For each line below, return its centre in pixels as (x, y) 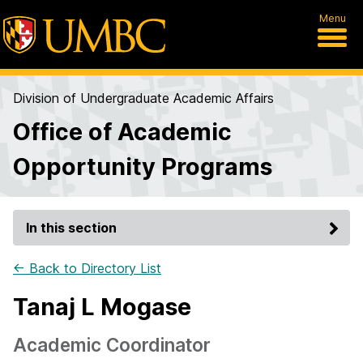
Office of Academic (122, 132)
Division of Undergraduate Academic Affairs (143, 98)
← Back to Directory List (87, 268)
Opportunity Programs (143, 167)
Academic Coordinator (112, 345)
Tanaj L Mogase (102, 307)
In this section (71, 228)
